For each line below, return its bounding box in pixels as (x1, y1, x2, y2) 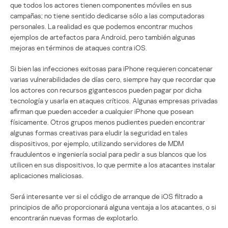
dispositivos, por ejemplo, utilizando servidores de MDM (10, 138, 184, 148)
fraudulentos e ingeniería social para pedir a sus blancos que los (10, 149, 207, 158)
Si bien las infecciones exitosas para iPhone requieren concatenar (10, 64, 213, 73)
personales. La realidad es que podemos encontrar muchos (10, 21, 193, 31)
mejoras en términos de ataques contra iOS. (10, 43, 147, 52)
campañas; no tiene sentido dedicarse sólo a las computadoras (10, 11, 205, 20)
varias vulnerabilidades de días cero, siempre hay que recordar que (10, 74, 216, 83)
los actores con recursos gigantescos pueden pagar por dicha (10, 85, 202, 94)
